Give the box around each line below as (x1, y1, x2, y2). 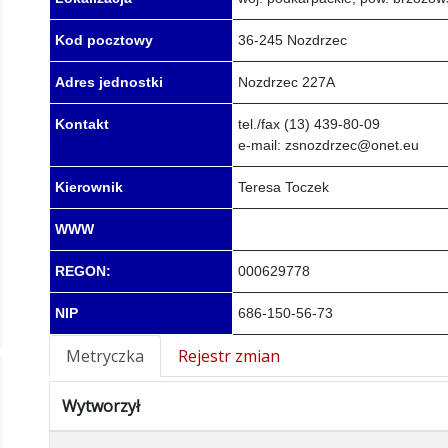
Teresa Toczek (238, 178, 329, 195)
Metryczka (66, 344, 144, 367)
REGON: (55, 262, 111, 279)
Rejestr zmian (178, 344, 280, 367)
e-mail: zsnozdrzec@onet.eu (238, 136, 419, 153)
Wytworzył (62, 394, 140, 417)
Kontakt (55, 115, 109, 132)
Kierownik (55, 178, 123, 195)
